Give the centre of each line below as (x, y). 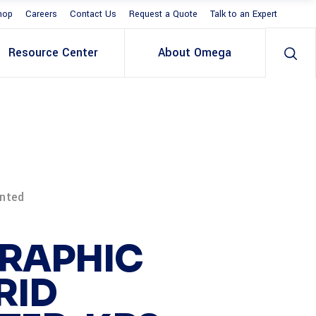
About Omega (195, 53)
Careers (41, 14)
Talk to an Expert (244, 14)
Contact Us (93, 14)
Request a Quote (163, 14)
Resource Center (54, 53)
